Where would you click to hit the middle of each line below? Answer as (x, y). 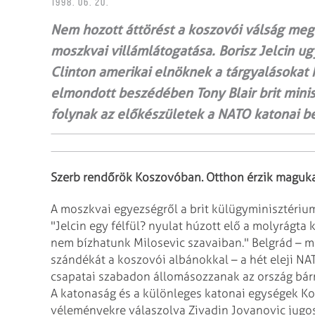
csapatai (73, 276)
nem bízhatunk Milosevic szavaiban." (150, 242)
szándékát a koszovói (108, 259)
